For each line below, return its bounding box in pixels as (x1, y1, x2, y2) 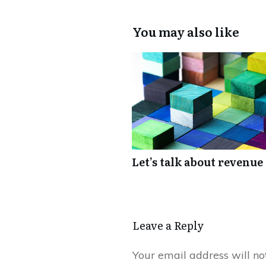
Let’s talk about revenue (132, 154, 263, 170)
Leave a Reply (132, 217, 204, 233)
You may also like (132, 23, 239, 40)
